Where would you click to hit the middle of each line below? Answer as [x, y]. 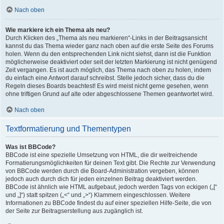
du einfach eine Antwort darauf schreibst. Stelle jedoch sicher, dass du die [105, 78]
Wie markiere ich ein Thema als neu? [58, 30]
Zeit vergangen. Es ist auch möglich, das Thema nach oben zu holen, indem [108, 70]
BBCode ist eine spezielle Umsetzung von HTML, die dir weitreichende [101, 155]
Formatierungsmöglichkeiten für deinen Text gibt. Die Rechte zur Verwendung [110, 163]
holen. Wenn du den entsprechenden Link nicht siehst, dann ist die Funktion [108, 54]
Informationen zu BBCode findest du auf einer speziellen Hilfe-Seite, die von [108, 203]
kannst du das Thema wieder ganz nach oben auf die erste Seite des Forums [109, 46]
